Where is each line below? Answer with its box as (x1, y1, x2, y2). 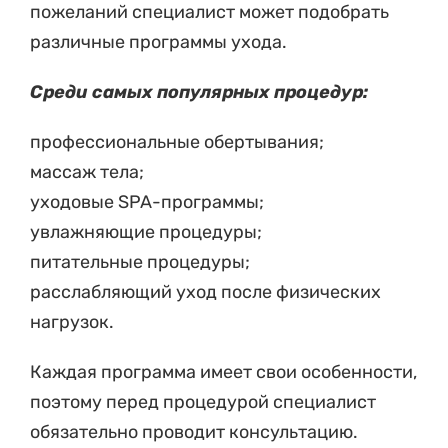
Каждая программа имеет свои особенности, (30, 360, 417, 383)
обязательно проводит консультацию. (30, 420, 358, 443)
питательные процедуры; (30, 250, 250, 273)
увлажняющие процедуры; (30, 220, 262, 243)
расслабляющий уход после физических (30, 280, 381, 303)
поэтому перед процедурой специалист (30, 390, 376, 413)
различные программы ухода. (30, 30, 287, 53)
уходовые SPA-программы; (30, 190, 264, 213)
